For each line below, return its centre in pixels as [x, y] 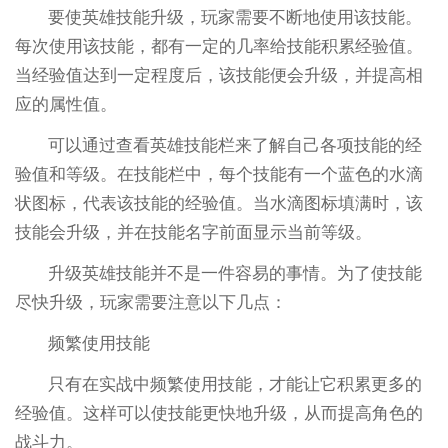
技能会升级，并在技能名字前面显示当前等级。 [193, 233]
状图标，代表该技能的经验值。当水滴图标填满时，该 [218, 204]
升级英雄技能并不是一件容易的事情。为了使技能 [235, 274]
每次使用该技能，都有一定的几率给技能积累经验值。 [218, 47]
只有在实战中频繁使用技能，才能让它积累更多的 [235, 385]
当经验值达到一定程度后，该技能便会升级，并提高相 [218, 76]
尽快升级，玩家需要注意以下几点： [150, 303]
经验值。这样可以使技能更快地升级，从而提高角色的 [218, 414]
